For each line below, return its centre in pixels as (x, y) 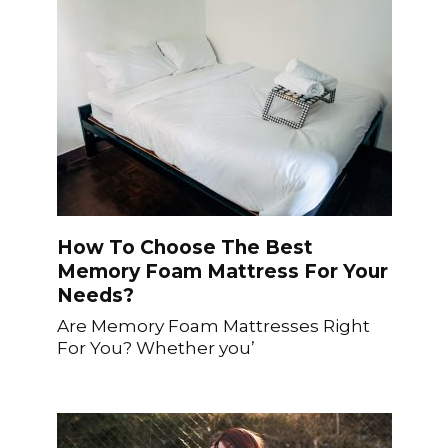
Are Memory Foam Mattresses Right (213, 325)
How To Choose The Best (184, 247)
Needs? (95, 295)
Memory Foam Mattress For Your (222, 271)
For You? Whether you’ (155, 347)
